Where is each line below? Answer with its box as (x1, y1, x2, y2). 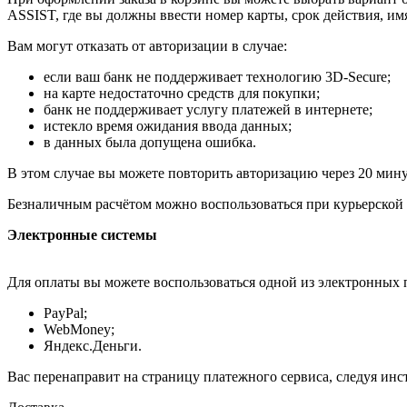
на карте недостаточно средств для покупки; (44, 84, 320, 101)
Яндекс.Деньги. (44, 337, 142, 353)
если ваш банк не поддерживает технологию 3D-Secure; (44, 68, 391, 84)
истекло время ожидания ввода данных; (44, 117, 292, 134)
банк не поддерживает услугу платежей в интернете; (44, 101, 372, 117)
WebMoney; (44, 321, 114, 337)
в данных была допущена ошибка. (44, 134, 256, 150)
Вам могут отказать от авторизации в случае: (7, 37, 287, 54)
